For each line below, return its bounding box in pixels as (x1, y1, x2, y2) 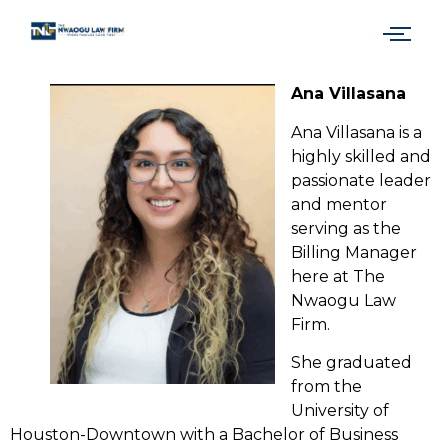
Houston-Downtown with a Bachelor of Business (10, 425, 398, 445)
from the (291, 377, 362, 397)
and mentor (291, 194, 387, 214)
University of (291, 401, 389, 421)
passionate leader (291, 170, 431, 190)
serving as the (291, 218, 401, 238)
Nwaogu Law (291, 290, 396, 310)
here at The (291, 266, 385, 286)
